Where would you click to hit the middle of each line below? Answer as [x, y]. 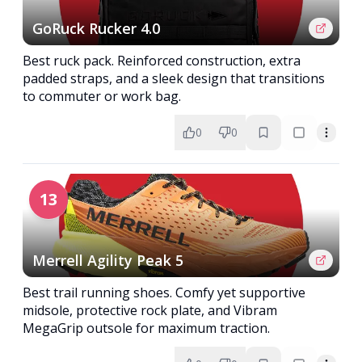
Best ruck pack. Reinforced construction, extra [162, 61]
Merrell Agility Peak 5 [108, 260]
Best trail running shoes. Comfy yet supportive [164, 293]
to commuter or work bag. [102, 96]
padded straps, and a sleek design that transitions [174, 78]
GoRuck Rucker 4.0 [96, 28]
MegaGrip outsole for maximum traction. [146, 328]
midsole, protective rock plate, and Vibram [150, 310]
